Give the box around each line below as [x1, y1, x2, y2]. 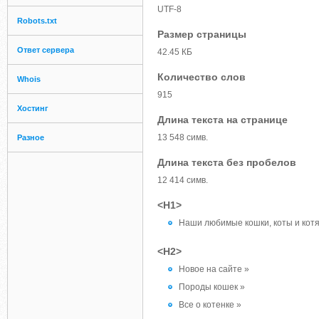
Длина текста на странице [157, 114, 288, 125]
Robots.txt [17, 16, 57, 25]
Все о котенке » [179, 300, 241, 310]
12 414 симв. [157, 175, 208, 185]
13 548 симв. [157, 132, 208, 142]
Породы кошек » [179, 282, 245, 292]
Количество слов [157, 71, 246, 83]
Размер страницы [157, 28, 246, 40]
